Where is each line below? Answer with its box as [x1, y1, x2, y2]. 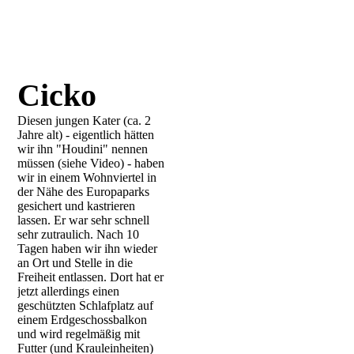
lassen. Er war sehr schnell [17, 213, 150, 227]
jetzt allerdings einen [17, 284, 120, 298]
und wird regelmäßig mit [17, 327, 141, 341]
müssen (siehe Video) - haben [17, 156, 165, 170]
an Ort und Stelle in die [17, 256, 134, 269]
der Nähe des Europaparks [17, 185, 150, 198]
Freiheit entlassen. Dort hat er [17, 270, 164, 284]
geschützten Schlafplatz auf [17, 299, 154, 312]
